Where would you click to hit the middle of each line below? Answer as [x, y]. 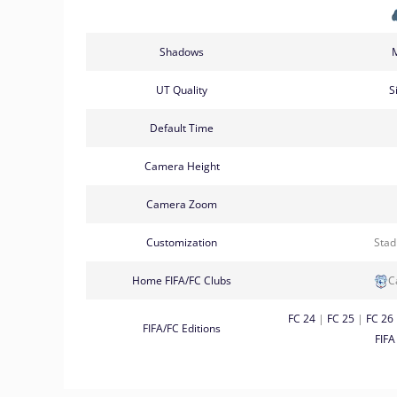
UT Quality [182, 90]
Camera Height [182, 166]
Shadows [182, 51]
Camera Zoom [182, 204]
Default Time [182, 128]
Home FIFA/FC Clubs [182, 280]
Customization [182, 242]
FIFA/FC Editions [182, 328]
